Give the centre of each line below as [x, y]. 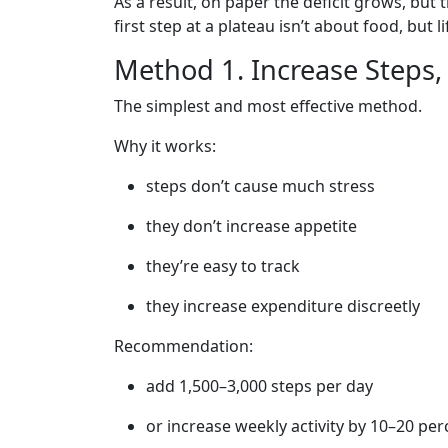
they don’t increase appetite [251, 226]
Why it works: [165, 146]
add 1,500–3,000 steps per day [259, 386]
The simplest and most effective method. [268, 106]
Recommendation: [183, 346]
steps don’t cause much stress [260, 186]
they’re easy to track [223, 266]
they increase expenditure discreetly [283, 306]
